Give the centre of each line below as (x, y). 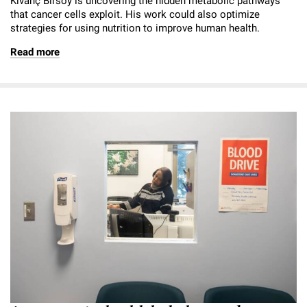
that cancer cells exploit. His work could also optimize (135, 15)
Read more (35, 52)
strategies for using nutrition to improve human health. (135, 28)
